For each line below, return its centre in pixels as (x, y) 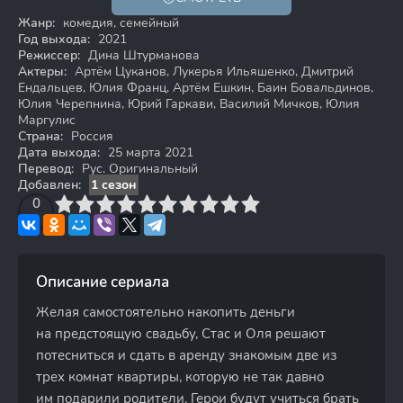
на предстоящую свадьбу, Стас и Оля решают (181, 334)
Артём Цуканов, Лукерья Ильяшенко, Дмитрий (212, 72)
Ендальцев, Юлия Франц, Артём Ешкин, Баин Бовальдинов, (196, 88)
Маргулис (47, 120)
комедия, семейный (119, 23)
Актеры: (42, 72)
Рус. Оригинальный (138, 169)
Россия (90, 136)
